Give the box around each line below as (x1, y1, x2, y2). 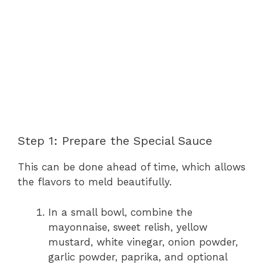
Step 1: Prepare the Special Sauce (18, 133, 212, 148)
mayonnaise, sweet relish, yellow (48, 221, 207, 233)
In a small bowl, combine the (48, 206, 193, 218)
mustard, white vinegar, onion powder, (48, 235, 238, 248)
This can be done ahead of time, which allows (18, 161, 246, 173)
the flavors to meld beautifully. (18, 176, 172, 188)
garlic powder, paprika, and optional (48, 250, 227, 263)
